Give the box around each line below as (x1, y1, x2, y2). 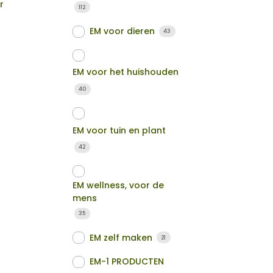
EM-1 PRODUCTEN (90, 255, 165, 268)
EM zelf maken (90, 231, 153, 244)
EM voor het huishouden (73, 66, 179, 79)
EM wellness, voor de (73, 179, 165, 192)
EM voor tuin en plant (73, 124, 166, 136)
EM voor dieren (90, 25, 155, 38)
